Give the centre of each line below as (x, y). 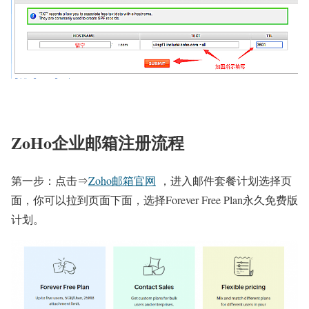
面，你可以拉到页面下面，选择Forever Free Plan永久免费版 (154, 200)
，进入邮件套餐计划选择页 (226, 181)
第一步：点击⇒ (50, 181)
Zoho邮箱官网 (122, 181)
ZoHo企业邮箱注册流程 (98, 143)
